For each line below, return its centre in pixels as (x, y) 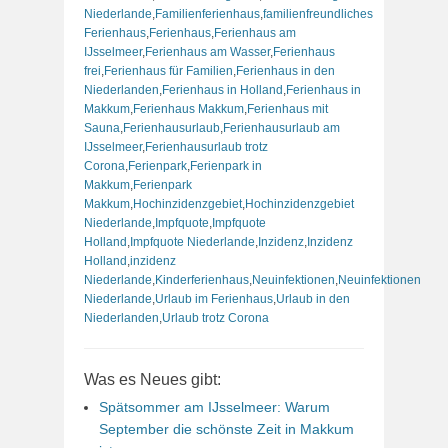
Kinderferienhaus (202, 279)
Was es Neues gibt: (152, 379)
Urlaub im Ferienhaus (214, 298)
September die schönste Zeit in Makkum (226, 428)
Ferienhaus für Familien (168, 70)
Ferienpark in (226, 165)
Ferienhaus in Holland (222, 89)
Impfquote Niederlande (192, 241)
